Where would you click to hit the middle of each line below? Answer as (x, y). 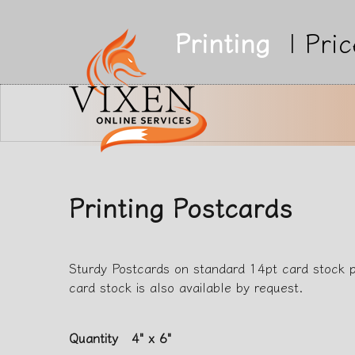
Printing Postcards (181, 206)
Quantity (94, 337)
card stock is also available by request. (187, 286)
